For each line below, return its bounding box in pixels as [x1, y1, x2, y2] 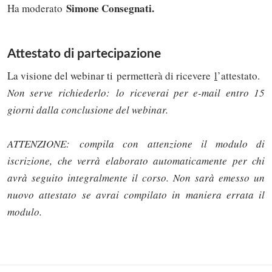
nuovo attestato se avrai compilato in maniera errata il [7, 187, 265, 202]
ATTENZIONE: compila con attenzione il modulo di [7, 136, 265, 151]
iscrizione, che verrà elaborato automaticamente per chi [7, 153, 265, 168]
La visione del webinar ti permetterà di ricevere [7, 68, 214, 83]
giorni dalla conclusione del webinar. [7, 102, 168, 117]
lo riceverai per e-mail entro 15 [116, 85, 265, 100]
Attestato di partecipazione [7, 47, 161, 60]
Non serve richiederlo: [7, 85, 117, 100]
